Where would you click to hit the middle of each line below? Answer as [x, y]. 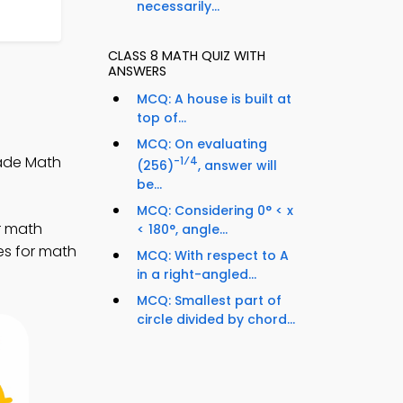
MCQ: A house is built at [214, 99]
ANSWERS [137, 72]
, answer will [237, 165]
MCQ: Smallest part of [209, 300]
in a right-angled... [197, 274]
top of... [161, 118]
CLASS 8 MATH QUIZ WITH [187, 56]
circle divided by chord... [216, 319]
